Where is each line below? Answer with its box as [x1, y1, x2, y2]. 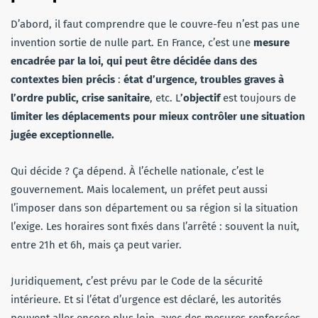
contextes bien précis [11, 72, 115, 86]
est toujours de [220, 91, 296, 104]
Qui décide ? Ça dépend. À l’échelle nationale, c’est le [11, 164, 264, 177]
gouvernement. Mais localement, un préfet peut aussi [11, 182, 268, 196]
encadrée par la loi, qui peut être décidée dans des [11, 54, 257, 67]
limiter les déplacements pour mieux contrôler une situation [11, 109, 305, 123]
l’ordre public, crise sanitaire [11, 91, 150, 104]
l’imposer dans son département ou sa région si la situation [11, 201, 298, 214]
